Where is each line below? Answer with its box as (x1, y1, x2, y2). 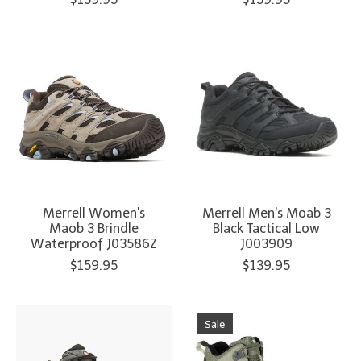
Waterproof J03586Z (31, 235, 158, 251)
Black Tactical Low (213, 220, 321, 236)
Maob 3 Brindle (49, 220, 139, 236)
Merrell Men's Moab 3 (201, 205, 331, 221)
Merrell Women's (43, 205, 146, 221)
